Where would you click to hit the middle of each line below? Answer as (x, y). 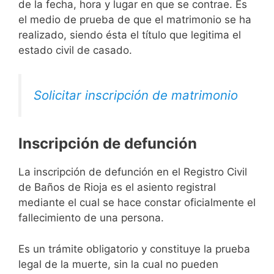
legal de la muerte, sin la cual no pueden (118, 264)
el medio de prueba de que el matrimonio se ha (135, 20)
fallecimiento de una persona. (91, 218)
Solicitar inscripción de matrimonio (136, 95)
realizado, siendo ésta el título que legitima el (130, 35)
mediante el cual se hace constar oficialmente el (137, 203)
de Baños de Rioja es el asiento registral (117, 187)
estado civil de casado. (75, 50)
